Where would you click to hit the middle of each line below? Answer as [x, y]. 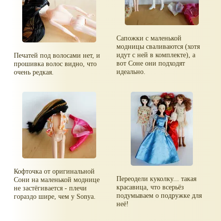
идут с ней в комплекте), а [156, 55]
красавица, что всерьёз [150, 187]
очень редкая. [34, 72]
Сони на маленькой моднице [57, 180]
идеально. [131, 72]
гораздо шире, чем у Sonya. [55, 197]
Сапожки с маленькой [149, 38]
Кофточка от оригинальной [55, 171]
